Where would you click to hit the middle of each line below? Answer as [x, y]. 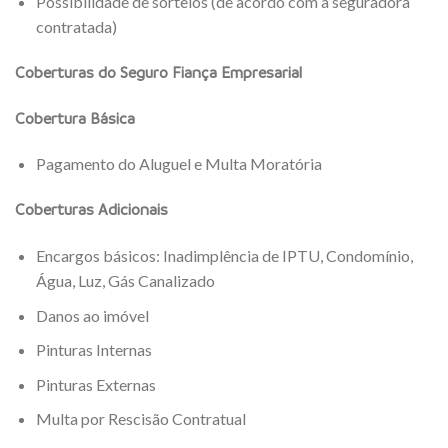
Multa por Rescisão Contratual [140, 419]
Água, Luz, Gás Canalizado [125, 280]
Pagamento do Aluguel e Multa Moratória [178, 164]
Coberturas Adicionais [91, 209]
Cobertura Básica [75, 117]
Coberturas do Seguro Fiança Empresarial [158, 71]
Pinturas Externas [95, 384]
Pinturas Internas [93, 350]
